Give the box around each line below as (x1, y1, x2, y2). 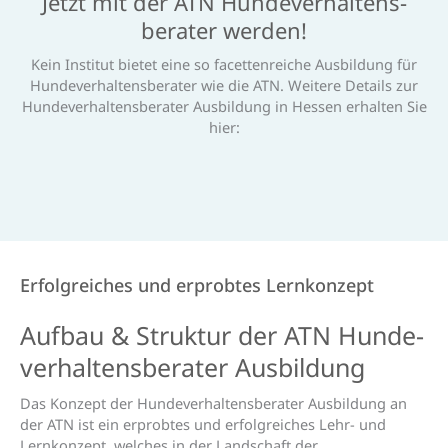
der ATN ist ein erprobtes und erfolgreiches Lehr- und (20, 413, 386, 434)
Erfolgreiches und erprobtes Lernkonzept (20, 273, 379, 298)
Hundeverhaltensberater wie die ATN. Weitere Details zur (30, 75, 418, 96)
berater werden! (141, 15, 307, 46)
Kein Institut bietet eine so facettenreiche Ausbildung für (31, 54, 417, 75)
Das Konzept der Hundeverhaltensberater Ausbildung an (20, 392, 407, 413)
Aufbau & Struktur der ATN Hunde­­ (20, 317, 424, 352)
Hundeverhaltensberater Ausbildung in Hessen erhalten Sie (21, 96, 427, 117)
